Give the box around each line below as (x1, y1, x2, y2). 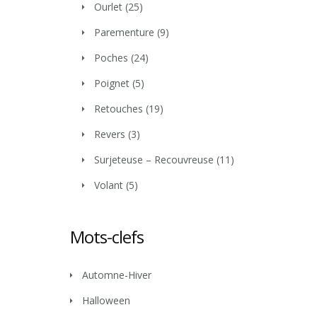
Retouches (94, 102, 143, 116)
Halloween (82, 294, 130, 308)
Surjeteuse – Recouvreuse (94, 153, 214, 167)
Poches (94, 51, 128, 65)
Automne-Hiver (82, 268, 151, 282)
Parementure (94, 25, 154, 40)
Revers (94, 127, 125, 142)
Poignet (94, 76, 129, 91)
